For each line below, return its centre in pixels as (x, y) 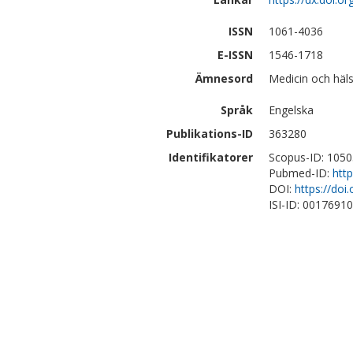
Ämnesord (224, 78)
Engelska (291, 110)
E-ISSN (235, 55)
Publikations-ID (210, 134)
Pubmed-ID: (301, 173)
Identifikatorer (211, 157)
